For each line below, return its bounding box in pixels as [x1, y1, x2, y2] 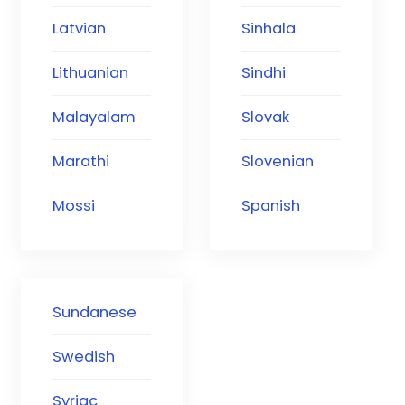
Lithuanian [52, 62, 128, 84]
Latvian [52, 18, 106, 40]
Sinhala [241, 18, 297, 40]
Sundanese [52, 302, 137, 324]
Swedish [52, 346, 115, 368]
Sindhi [241, 62, 287, 84]
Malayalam [52, 107, 136, 128]
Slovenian [241, 151, 315, 173]
